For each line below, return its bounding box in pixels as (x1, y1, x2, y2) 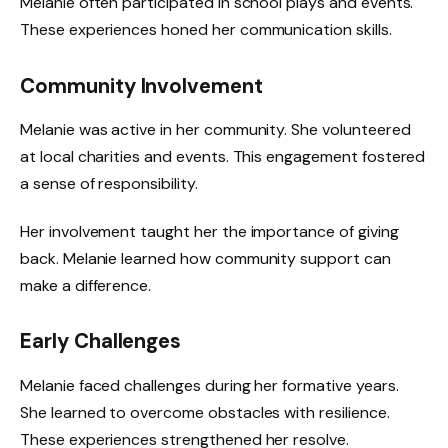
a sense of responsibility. (20, 172, 198, 194)
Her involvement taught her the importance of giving (20, 220, 399, 242)
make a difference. (20, 274, 152, 296)
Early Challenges (20, 328, 182, 355)
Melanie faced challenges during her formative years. (20, 374, 399, 396)
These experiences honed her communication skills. (20, 18, 392, 40)
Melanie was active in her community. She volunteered (20, 118, 411, 140)
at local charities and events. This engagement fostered (20, 145, 426, 167)
